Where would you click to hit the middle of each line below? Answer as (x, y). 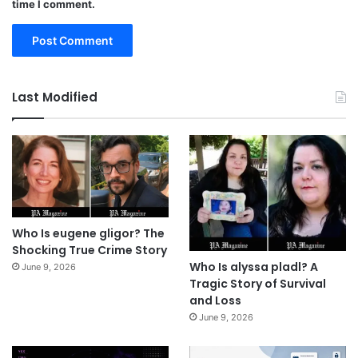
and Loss (215, 300)
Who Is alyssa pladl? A (253, 267)
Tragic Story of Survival (257, 283)
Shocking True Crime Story (89, 251)
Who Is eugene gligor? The (88, 234)
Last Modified (55, 97)
